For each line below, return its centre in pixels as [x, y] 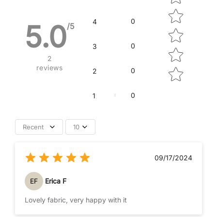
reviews [50, 67]
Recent [33, 127]
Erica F [56, 181]
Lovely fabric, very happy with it [76, 200]
